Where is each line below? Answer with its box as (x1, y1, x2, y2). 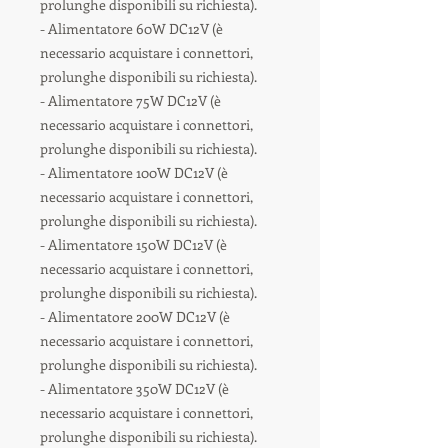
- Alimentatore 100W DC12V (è (40, 162, 228, 182)
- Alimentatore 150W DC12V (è (40, 234, 227, 254)
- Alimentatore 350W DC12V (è (40, 378, 229, 398)
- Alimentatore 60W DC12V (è (40, 18, 223, 38)
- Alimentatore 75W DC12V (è (40, 90, 221, 110)
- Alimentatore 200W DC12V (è (40, 306, 230, 326)
